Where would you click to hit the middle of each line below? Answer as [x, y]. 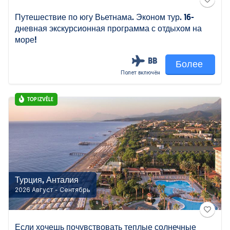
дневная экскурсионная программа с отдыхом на [108, 29]
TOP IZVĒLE [40, 100]
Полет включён [140, 72]
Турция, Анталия [47, 181]
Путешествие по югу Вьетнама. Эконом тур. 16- [104, 18]
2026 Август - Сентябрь [53, 190]
